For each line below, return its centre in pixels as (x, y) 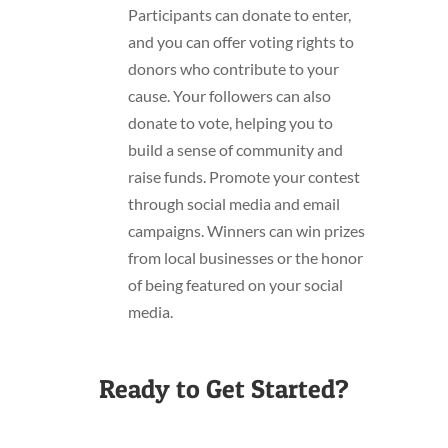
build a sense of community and (235, 150)
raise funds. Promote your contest (243, 177)
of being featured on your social (235, 285)
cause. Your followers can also (229, 96)
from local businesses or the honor (245, 258)
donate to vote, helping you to (230, 123)
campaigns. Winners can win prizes (246, 231)
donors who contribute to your (233, 69)
